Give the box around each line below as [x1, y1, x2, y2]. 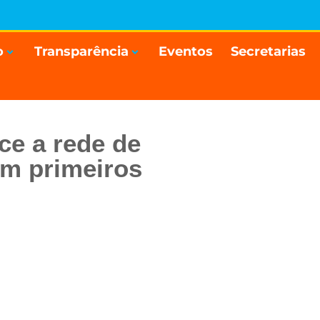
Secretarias [230, 44, 306, 59]
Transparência [34, 44, 129, 59]
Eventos [159, 44, 214, 59]
